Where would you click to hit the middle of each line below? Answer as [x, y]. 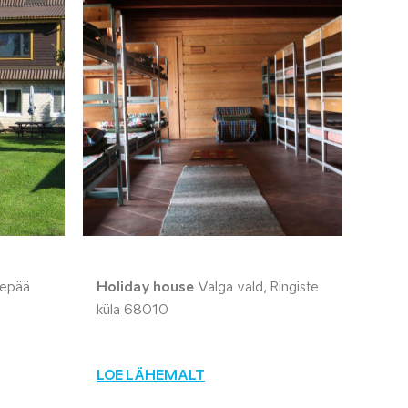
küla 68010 [133, 311]
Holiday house [145, 288]
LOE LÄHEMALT [151, 376]
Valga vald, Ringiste [256, 288]
